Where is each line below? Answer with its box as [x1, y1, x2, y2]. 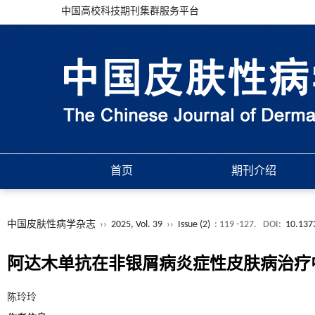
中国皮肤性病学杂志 [7, 219, 96, 230]
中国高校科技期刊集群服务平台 [61, 6, 199, 17]
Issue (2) [178, 219, 210, 230]
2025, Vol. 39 [111, 219, 165, 230]
